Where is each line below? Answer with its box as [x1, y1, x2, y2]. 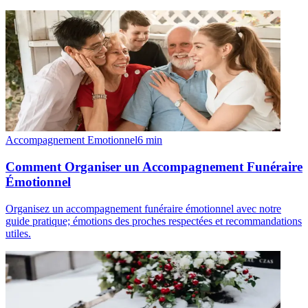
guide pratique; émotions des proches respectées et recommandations [5, 214, 302, 227]
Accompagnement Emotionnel [5, 134, 137, 146]
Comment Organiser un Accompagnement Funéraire [5, 159, 302, 174]
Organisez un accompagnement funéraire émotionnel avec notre [5, 202, 281, 214]
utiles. [5, 227, 31, 239]
